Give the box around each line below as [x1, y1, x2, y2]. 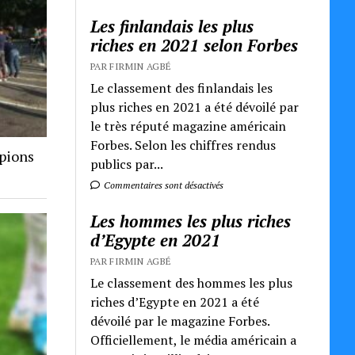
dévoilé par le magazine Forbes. [90, 311, 270, 330]
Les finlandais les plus [90, 14, 254, 37]
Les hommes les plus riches [90, 209, 292, 232]
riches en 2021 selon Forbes [90, 33, 299, 56]
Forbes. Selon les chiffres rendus [90, 136, 277, 154]
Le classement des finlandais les [90, 78, 273, 97]
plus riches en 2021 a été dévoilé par [90, 97, 300, 116]
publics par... [90, 155, 164, 173]
